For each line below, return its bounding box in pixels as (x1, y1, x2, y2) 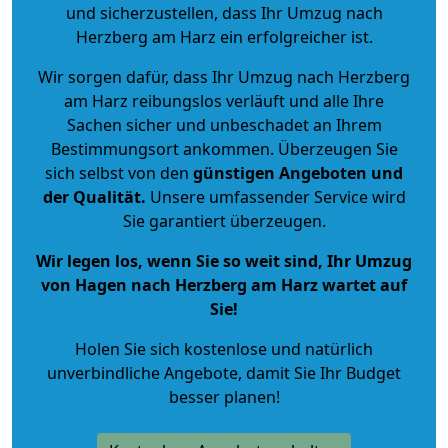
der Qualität (42, 185, 141, 208)
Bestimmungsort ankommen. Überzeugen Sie (50, 137, 398, 160)
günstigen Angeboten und (189, 161, 403, 184)
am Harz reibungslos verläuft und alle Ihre (64, 89, 384, 112)
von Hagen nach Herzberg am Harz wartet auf (41, 273, 407, 296)
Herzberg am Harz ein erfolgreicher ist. (75, 25, 373, 48)
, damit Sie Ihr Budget (238, 361, 401, 384)
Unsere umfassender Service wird (145, 185, 406, 208)
